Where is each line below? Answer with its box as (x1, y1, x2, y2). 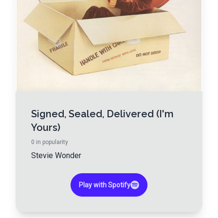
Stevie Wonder (31, 151, 81, 161)
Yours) (31, 122, 60, 134)
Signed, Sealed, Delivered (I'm (31, 108, 174, 120)
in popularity (35, 139, 68, 146)
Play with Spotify (79, 181, 130, 189)
